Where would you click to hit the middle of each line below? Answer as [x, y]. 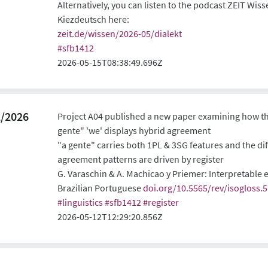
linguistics [83, 202]
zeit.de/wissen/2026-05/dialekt [120, 33]
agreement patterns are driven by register [141, 159]
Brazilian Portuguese [100, 188]
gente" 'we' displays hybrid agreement [134, 131]
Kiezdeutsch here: [94, 19]
